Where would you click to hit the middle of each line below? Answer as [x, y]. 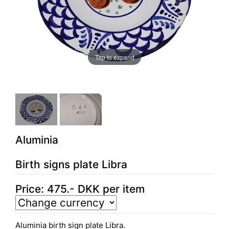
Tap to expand [114, 57]
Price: [31, 189]
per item [122, 189]
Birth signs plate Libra [71, 164]
